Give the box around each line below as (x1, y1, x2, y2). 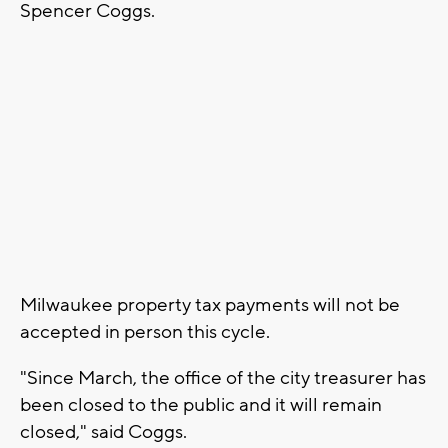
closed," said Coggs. (20, 420, 187, 445)
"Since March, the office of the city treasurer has (20, 366, 426, 391)
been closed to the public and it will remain (20, 393, 382, 418)
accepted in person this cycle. (20, 320, 270, 345)
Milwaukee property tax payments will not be (20, 293, 400, 318)
